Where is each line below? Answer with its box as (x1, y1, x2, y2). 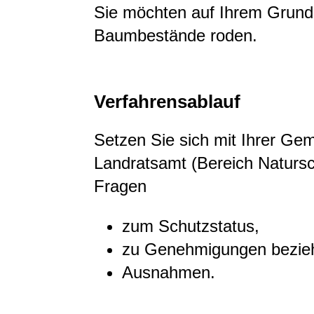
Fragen (94, 176, 146, 196)
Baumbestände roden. (94, 25, 257, 45)
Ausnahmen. (122, 262, 215, 282)
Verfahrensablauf (94, 91, 240, 111)
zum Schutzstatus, (122, 216, 259, 235)
